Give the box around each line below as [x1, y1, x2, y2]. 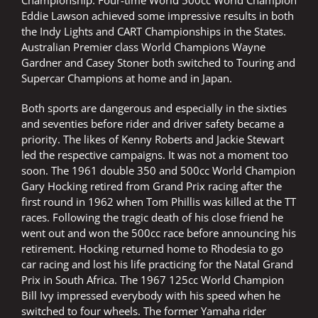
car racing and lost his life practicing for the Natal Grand [21, 257, 293, 272]
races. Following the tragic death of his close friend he [21, 210, 283, 225]
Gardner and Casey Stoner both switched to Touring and [21, 55, 295, 70]
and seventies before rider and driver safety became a [21, 116, 284, 131]
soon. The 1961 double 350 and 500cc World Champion [21, 163, 295, 178]
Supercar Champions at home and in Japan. [21, 71, 232, 86]
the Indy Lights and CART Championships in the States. [21, 24, 286, 39]
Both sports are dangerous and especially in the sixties [21, 101, 287, 116]
